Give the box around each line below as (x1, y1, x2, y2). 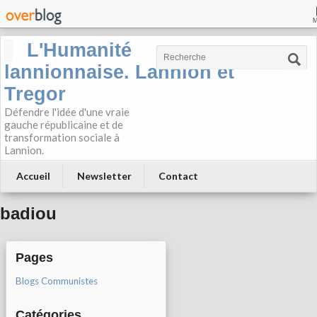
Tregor (4, 83, 66, 105)
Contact (158, 170, 198, 182)
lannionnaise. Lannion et (4, 62, 234, 83)
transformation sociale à (4, 131, 120, 144)
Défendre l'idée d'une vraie (4, 105, 129, 118)
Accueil (16, 170, 50, 182)
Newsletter (77, 170, 132, 182)
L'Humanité (27, 40, 132, 61)
